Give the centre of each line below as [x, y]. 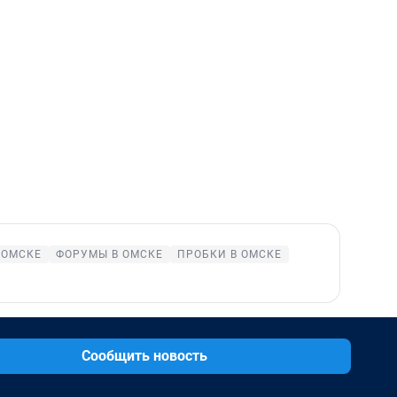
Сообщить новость [144, 355]
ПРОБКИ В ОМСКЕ [230, 254]
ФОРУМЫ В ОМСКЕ [109, 254]
